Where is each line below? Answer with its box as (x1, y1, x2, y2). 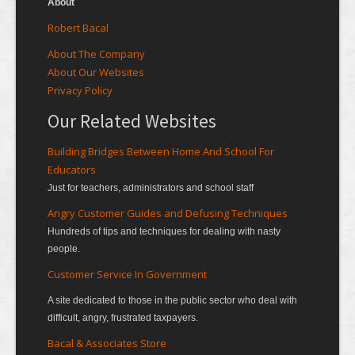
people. (48, 243, 80, 255)
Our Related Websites (48, 109, 216, 133)
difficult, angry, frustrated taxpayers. (48, 312, 198, 324)
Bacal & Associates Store (48, 336, 166, 351)
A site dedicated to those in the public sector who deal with (48, 295, 297, 307)
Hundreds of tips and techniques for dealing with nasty (48, 226, 281, 238)
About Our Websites (48, 65, 144, 80)
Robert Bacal (48, 21, 109, 36)
